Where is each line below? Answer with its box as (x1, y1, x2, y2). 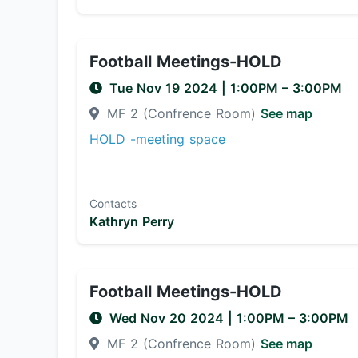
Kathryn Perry (89, 213, 174, 229)
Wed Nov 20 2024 (109, 310, 228, 326)
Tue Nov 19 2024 (109, 80, 221, 96)
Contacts (89, 197, 137, 210)
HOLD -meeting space (89, 131, 225, 147)
